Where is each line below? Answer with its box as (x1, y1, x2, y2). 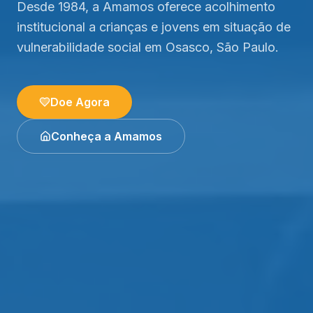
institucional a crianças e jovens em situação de (17, 20, 291, 34)
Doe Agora (50, 95, 110, 109)
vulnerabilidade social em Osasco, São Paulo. (17, 40, 279, 54)
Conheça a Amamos (51, 129, 162, 143)
